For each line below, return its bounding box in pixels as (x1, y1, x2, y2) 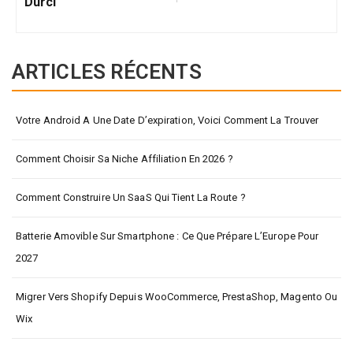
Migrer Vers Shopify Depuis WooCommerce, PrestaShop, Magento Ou (16, 290, 338, 303)
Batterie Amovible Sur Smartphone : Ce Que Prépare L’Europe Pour (16, 229, 319, 242)
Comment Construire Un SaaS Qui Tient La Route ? (16, 191, 246, 203)
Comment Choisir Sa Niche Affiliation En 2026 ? (16, 152, 233, 165)
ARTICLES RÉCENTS (12, 59, 202, 84)
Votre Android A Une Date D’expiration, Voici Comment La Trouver (16, 113, 319, 126)
